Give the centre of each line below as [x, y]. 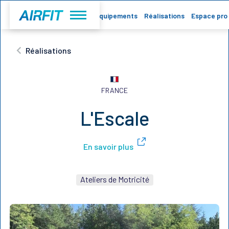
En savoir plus [108, 146]
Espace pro [210, 16]
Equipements [117, 16]
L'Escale [114, 118]
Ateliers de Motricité [114, 179]
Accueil [76, 16]
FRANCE [114, 90]
